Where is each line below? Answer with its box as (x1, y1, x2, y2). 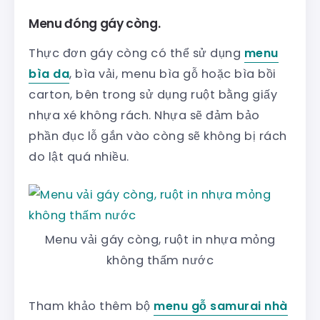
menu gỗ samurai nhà (154, 297, 288, 314)
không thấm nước (106, 251, 214, 269)
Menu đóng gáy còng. (29, 14, 161, 32)
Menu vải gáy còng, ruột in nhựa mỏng (44, 231, 276, 248)
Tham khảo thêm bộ (29, 297, 154, 314)
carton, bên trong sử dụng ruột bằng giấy (29, 86, 277, 103)
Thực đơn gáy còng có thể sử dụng (29, 44, 244, 61)
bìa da (29, 65, 69, 82)
